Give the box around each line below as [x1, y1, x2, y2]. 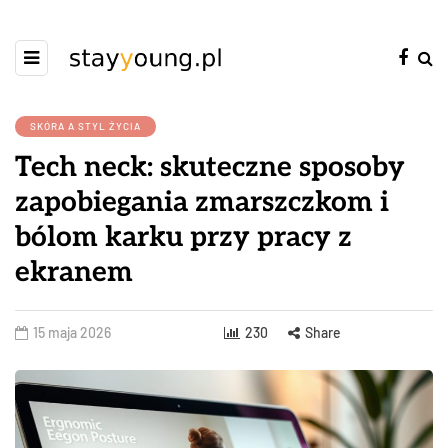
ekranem [15, 256, 133, 289]
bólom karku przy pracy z [15, 221, 352, 254]
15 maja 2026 [33, 324, 111, 341]
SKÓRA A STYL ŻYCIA [30, 120, 141, 132]
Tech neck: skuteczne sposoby [15, 151, 405, 184]
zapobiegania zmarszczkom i [15, 186, 389, 219]
